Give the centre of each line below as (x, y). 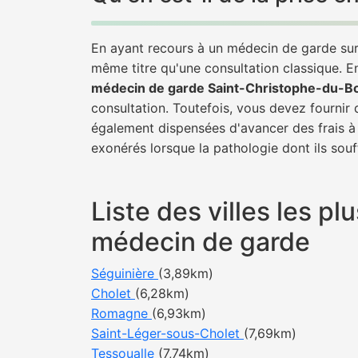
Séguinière (125, 273)
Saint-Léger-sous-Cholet (167, 333)
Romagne (121, 313)
